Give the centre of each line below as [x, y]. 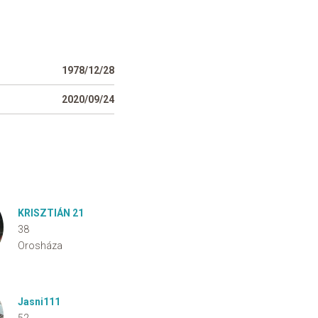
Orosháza [40, 246]
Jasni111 [39, 302]
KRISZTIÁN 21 [51, 213]
